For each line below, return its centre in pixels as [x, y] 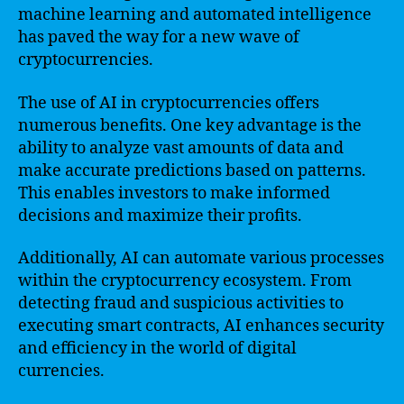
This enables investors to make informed [174, 193]
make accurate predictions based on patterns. [192, 170]
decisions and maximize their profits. [160, 216]
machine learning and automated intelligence [195, 15]
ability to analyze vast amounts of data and [181, 148]
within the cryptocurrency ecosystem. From [185, 281]
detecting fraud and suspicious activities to [181, 303]
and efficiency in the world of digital [157, 349]
